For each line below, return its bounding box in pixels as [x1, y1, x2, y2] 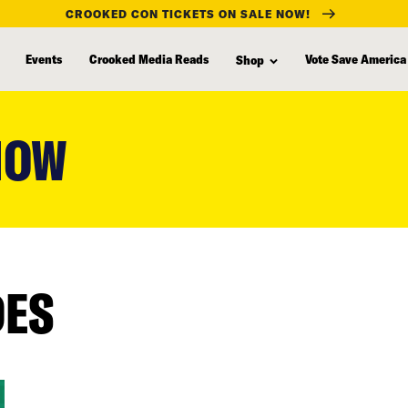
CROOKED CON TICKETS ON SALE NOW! [66, 6, 311, 20]
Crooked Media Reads [89, 50, 209, 66]
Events [25, 50, 62, 66]
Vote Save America [305, 50, 406, 66]
